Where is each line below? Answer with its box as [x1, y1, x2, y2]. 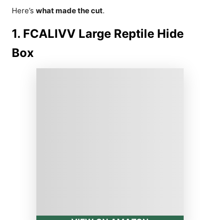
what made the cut [36, 5, 103, 15]
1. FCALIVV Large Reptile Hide [12, 26, 184, 41]
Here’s [12, 5, 36, 15]
